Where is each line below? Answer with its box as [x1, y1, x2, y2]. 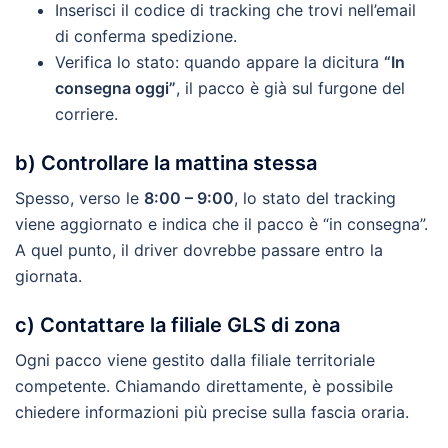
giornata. [15, 266, 82, 287]
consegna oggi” [55, 78, 176, 99]
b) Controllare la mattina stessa [15, 151, 317, 176]
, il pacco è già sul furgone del [176, 78, 405, 99]
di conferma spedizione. [55, 26, 237, 47]
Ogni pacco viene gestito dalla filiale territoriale [15, 350, 375, 371]
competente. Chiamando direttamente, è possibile [15, 376, 393, 397]
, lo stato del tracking [234, 188, 396, 209]
